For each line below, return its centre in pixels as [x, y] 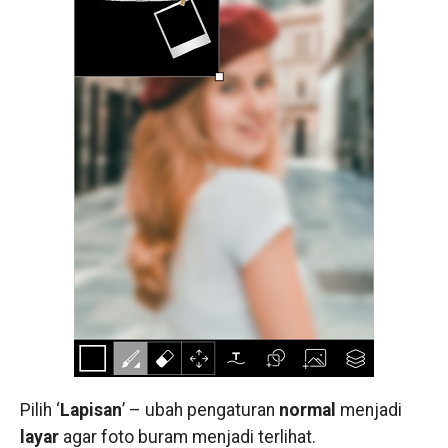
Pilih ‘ [39, 410]
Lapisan [90, 410]
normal [307, 410]
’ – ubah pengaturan [200, 410]
